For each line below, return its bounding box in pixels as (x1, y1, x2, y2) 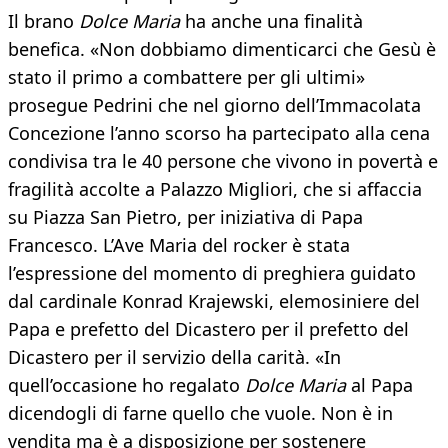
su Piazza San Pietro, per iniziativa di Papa (8, 205, 363, 230)
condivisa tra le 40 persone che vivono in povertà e (8, 149, 438, 174)
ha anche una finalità (180, 9, 363, 34)
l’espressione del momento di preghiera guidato (8, 261, 416, 286)
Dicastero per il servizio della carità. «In (8, 345, 341, 370)
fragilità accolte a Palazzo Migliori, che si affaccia (8, 177, 422, 202)
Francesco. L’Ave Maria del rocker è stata (8, 233, 350, 258)
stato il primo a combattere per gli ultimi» (8, 65, 365, 90)
